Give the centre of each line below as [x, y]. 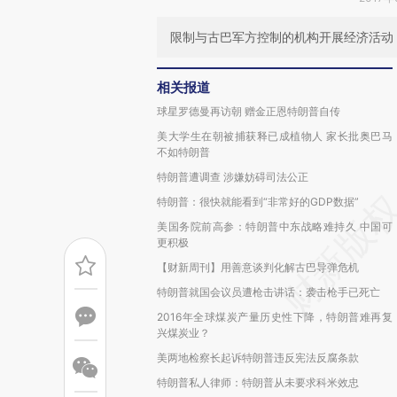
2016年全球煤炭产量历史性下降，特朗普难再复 [275, 317]
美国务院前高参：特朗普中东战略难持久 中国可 [275, 226]
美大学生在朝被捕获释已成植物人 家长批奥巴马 [275, 136]
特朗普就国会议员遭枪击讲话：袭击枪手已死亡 [269, 292]
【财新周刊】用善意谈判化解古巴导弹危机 [258, 267]
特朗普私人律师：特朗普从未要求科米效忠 [258, 382]
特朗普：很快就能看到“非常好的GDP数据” [258, 202]
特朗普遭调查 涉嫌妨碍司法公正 [233, 177]
